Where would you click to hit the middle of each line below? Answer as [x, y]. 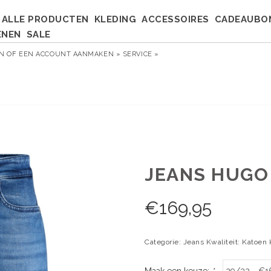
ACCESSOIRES [175, 19]
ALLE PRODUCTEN [45, 19]
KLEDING [115, 19]
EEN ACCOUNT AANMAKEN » [70, 54]
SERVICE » [141, 54]
